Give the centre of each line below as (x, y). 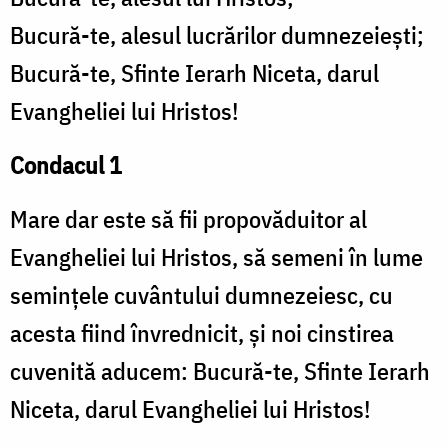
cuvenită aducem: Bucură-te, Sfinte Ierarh (220, 371)
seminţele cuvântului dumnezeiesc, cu (201, 295)
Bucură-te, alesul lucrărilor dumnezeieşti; (217, 35)
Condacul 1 (66, 165)
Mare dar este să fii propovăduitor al (188, 219)
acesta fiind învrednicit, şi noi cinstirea (202, 333)
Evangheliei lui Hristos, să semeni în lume (216, 257)
